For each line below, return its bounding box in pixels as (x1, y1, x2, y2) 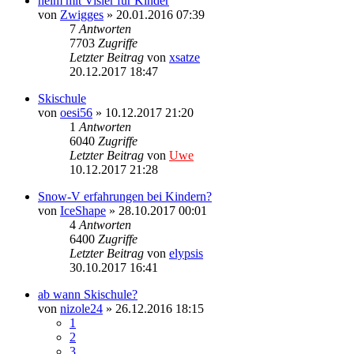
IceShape (60, 203, 106, 217)
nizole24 (60, 301, 103, 315)
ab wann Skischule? (38, 287, 137, 301)
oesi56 (60, 105, 92, 119)
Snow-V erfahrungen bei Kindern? (38, 189, 212, 203)
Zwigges (60, 7, 104, 21)
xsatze (169, 50, 200, 64)
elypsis (169, 246, 203, 260)
